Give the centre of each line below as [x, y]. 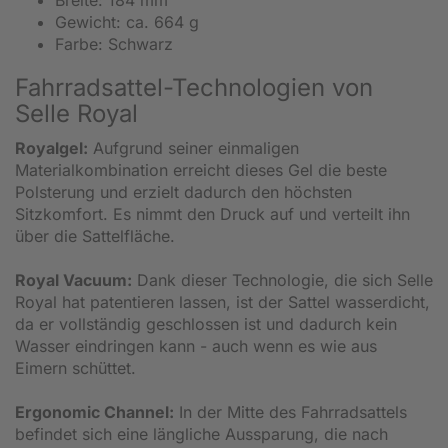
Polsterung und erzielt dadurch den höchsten [183, 191]
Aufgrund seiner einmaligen [193, 147]
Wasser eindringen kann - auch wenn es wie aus [196, 345]
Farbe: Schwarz [114, 43]
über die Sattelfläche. [95, 235]
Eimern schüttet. [75, 367]
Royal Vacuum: [73, 279]
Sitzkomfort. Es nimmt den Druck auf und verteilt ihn [212, 213]
